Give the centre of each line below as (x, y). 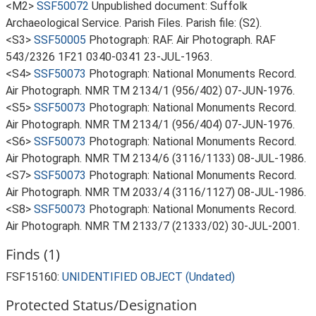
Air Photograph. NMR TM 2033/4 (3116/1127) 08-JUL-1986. (156, 192)
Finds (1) (33, 254)
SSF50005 (60, 40)
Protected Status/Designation (101, 305)
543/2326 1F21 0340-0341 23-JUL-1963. (109, 57)
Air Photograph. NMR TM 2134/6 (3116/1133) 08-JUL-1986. (156, 158)
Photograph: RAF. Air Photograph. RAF (182, 40)
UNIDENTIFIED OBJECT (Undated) (148, 277)
